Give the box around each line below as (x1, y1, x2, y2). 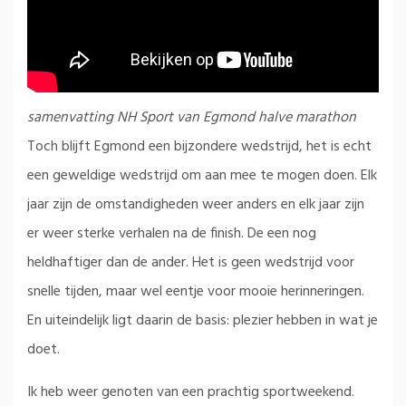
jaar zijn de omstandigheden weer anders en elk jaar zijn (27, 192, 364, 217)
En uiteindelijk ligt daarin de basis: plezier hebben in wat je (27, 308, 378, 333)
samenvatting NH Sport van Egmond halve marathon (27, 105, 356, 130)
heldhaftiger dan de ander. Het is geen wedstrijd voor (27, 250, 354, 275)
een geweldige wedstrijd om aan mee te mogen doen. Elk (27, 163, 377, 188)
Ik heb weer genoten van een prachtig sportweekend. (27, 380, 354, 404)
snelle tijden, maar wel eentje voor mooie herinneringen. (27, 279, 364, 304)
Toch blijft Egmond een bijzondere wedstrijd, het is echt (27, 134, 372, 159)
